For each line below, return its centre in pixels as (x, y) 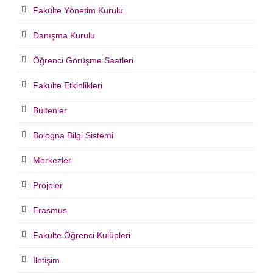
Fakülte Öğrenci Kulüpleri (82, 236)
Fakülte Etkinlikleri (68, 86)
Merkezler (52, 161)
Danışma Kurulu (64, 36)
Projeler (48, 186)
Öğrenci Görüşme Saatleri (83, 61)
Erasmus (50, 211)
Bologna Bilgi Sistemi (73, 136)
